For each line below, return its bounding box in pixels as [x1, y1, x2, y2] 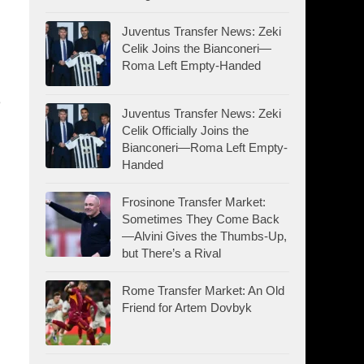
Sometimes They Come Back [122, 211, 279, 226]
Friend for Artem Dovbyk [122, 300, 252, 314]
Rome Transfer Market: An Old [122, 283, 284, 297]
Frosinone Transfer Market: [122, 194, 266, 209]
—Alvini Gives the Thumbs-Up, [122, 228, 287, 243]
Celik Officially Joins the [122, 123, 249, 137]
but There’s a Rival [122, 245, 221, 260]
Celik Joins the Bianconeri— [122, 41, 271, 55]
